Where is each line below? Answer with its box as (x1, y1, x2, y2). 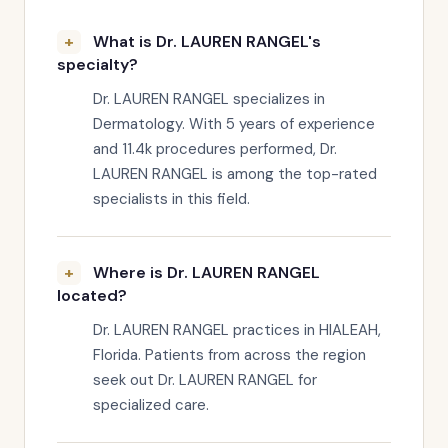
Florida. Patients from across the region (93, 345, 366, 365)
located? (57, 285, 127, 306)
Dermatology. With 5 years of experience (93, 114, 375, 134)
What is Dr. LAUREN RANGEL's (93, 31, 321, 52)
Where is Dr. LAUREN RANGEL (93, 262, 320, 283)
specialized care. (93, 395, 209, 415)
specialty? (57, 54, 138, 75)
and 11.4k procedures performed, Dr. (93, 139, 337, 159)
